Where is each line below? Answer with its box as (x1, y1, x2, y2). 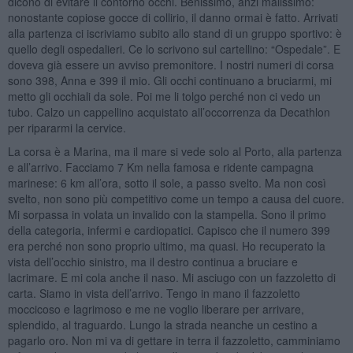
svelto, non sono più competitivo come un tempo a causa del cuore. (7, 190, 344, 206)
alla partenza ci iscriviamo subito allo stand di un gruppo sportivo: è (7, 24, 342, 41)
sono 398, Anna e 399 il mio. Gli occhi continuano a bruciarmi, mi (7, 72, 332, 88)
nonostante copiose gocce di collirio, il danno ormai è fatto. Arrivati (7, 9, 338, 25)
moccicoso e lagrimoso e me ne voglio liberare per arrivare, (7, 300, 304, 317)
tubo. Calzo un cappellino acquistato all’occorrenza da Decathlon (7, 103, 330, 120)
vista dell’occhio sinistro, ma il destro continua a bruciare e (7, 253, 298, 269)
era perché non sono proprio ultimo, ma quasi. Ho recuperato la (7, 237, 325, 254)
